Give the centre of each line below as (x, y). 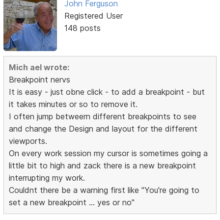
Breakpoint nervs (40, 79)
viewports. (28, 141)
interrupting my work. (47, 178)
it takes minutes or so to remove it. (73, 104)
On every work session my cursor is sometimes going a (109, 153)
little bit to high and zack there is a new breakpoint (103, 165)
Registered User (93, 16)
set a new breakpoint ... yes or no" (72, 202)
